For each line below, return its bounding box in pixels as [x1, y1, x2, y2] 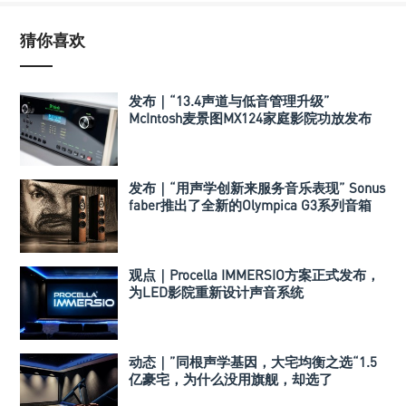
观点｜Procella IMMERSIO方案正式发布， [129, 266, 380, 284]
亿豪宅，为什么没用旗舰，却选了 [129, 371, 333, 388]
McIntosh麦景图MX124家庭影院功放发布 [129, 110, 372, 127]
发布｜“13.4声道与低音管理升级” [129, 92, 330, 110]
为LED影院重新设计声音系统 [129, 284, 304, 301]
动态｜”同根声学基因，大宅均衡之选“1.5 [129, 353, 377, 371]
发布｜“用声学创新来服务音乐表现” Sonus [129, 179, 385, 197]
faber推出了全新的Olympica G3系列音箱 [129, 197, 372, 214]
